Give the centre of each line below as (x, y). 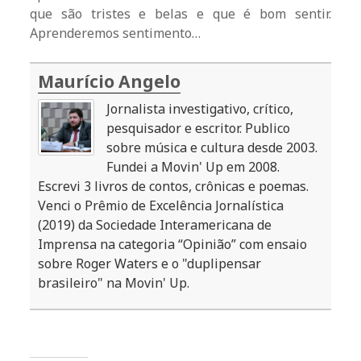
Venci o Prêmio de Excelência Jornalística (161, 206)
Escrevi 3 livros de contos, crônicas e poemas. (174, 187)
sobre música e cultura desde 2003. (212, 148)
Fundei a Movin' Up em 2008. (193, 167)
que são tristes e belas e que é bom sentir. (180, 14)
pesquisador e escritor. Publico (199, 129)
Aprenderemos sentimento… (116, 33)
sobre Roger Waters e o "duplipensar (150, 264)
